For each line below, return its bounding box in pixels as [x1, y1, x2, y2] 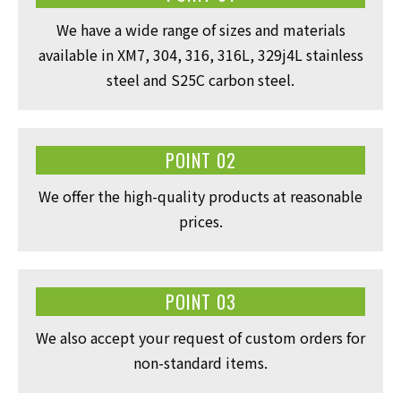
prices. [178, 210, 223, 233]
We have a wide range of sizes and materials [55, 19, 346, 41]
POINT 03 [165, 288, 236, 316]
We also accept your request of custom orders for [36, 327, 365, 349]
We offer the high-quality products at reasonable [38, 185, 363, 208]
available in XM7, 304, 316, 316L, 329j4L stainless [38, 44, 363, 66]
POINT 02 [165, 147, 236, 175]
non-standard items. [133, 352, 268, 374]
